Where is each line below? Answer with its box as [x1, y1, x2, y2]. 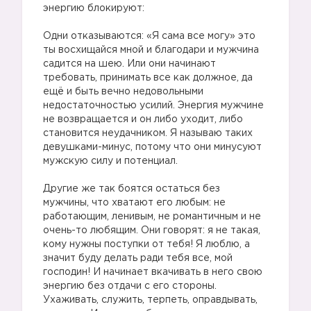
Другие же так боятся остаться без [43, 185, 220, 193]
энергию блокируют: [43, 4, 144, 12]
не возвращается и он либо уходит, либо [43, 115, 243, 124]
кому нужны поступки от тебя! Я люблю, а [43, 240, 250, 249]
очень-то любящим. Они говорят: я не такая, [43, 226, 260, 235]
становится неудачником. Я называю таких [43, 129, 253, 137]
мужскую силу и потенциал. [43, 157, 178, 165]
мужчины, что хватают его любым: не [43, 199, 226, 207]
